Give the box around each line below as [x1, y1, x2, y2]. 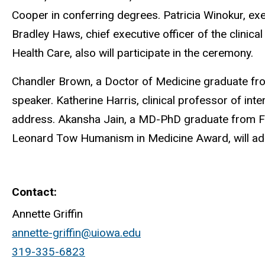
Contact [12, 185, 54, 199]
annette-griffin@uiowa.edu [12, 226, 141, 240]
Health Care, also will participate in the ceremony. [12, 46, 253, 60]
